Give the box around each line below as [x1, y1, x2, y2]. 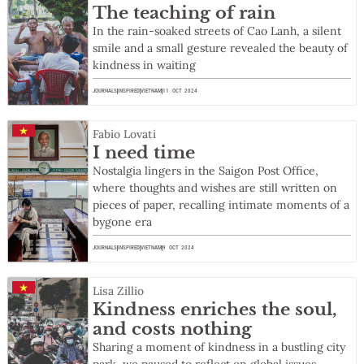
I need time [93, 142, 196, 164]
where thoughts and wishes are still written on [93, 180, 338, 196]
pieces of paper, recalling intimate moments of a [93, 197, 350, 213]
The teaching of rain [93, 2, 276, 24]
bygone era [93, 214, 153, 230]
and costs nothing [93, 318, 253, 340]
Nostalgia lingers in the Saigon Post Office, [93, 163, 319, 179]
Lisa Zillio [93, 284, 145, 299]
